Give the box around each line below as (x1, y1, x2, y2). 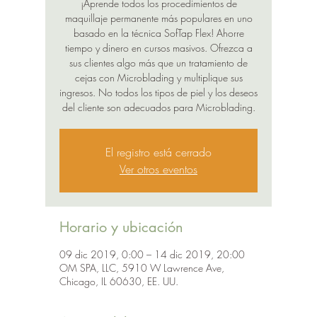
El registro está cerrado (105, 144, 212, 160)
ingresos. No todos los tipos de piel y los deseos (59, 85, 258, 99)
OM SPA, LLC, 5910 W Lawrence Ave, (59, 260, 224, 275)
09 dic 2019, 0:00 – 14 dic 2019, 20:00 (59, 247, 245, 261)
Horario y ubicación (59, 217, 183, 236)
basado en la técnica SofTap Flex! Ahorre (73, 25, 244, 40)
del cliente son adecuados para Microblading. (62, 100, 255, 114)
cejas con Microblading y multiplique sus (74, 70, 243, 84)
